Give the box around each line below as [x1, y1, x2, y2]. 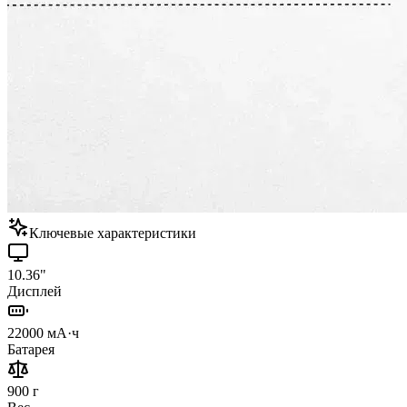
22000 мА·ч [7, 324, 79, 341]
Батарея [7, 341, 55, 357]
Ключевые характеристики [29, 224, 196, 241]
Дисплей [7, 283, 62, 299]
